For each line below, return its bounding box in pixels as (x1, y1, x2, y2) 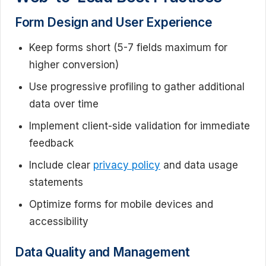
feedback (29, 137, 74, 149)
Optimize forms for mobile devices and (29, 198, 213, 210)
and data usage (160, 159, 238, 171)
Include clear (29, 159, 93, 171)
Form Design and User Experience (15, 14, 213, 30)
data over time (29, 97, 99, 110)
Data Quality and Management (15, 245, 190, 259)
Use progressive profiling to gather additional (29, 80, 245, 93)
